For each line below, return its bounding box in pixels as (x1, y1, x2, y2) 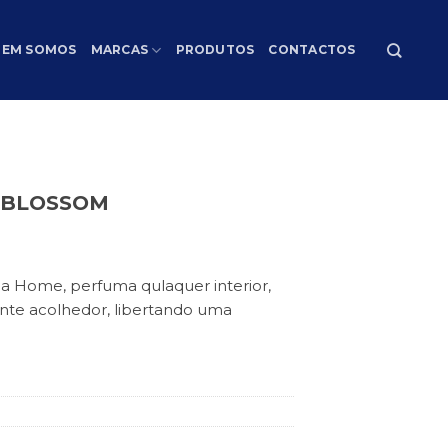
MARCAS (90, 42, 149, 57)
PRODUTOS (175, 42, 255, 57)
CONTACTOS (268, 42, 356, 57)
